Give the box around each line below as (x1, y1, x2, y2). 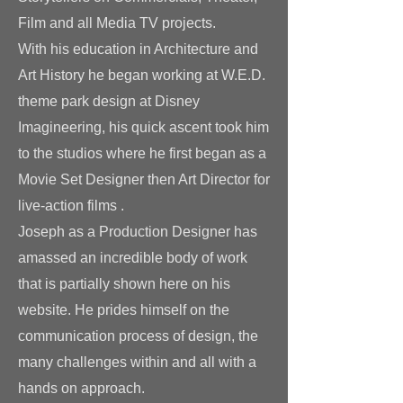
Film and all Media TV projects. (18, 15, 219, 31)
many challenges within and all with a (18, 354, 256, 370)
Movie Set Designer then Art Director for (18, 172, 270, 187)
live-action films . (18, 198, 124, 213)
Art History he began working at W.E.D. (18, 67, 265, 83)
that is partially (18, 276, 113, 291)
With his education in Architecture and (18, 41, 258, 57)
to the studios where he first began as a (18, 146, 266, 161)
